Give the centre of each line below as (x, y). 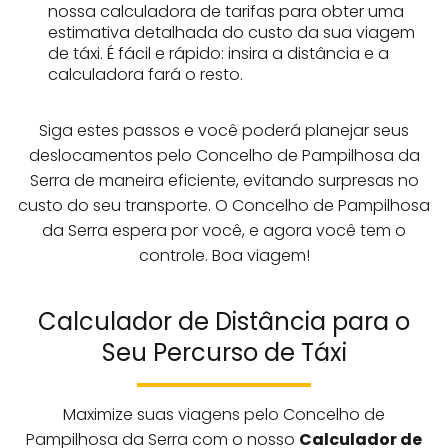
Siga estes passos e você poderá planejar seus (224, 130)
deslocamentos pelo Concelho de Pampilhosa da (224, 155)
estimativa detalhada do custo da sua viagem (232, 32)
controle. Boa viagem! (224, 255)
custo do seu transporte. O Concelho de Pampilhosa (224, 205)
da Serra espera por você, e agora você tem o (224, 230)
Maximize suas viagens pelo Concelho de (224, 414)
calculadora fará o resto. (146, 74)
